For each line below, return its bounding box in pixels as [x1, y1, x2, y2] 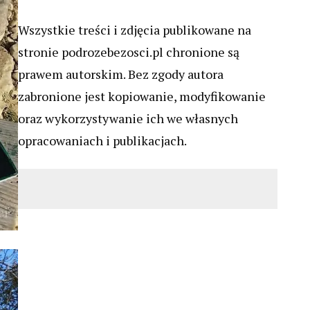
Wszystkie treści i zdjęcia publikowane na [18, 21, 251, 39]
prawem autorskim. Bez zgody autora [18, 66, 224, 83]
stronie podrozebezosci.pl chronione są [18, 44, 239, 61]
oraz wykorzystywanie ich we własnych [18, 110, 238, 127]
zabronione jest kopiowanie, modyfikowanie [18, 88, 266, 105]
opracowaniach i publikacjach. [18, 132, 187, 149]
